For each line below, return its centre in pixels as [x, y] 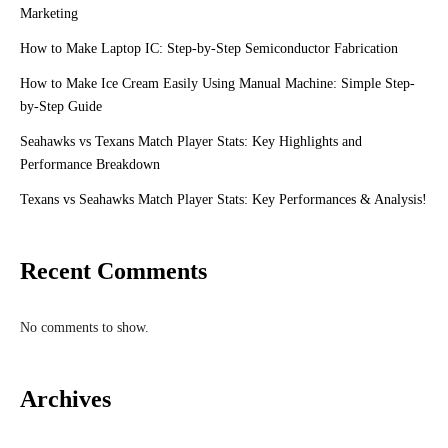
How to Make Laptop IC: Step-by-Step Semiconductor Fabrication [209, 48]
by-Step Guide [61, 106]
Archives [65, 399]
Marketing [49, 13]
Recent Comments [113, 271]
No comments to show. [84, 327]
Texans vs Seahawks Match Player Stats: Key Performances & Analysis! [223, 199]
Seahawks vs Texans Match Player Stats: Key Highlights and [191, 141]
